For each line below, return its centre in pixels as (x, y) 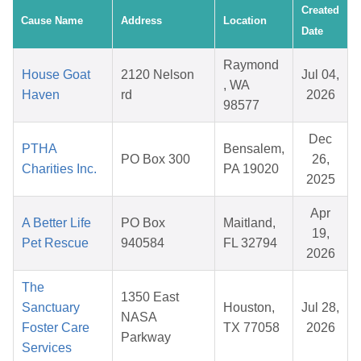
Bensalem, (254, 149)
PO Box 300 (156, 160)
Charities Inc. (59, 169)
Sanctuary (51, 308)
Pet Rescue (55, 243)
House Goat (56, 75)
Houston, (249, 308)
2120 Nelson (158, 75)
